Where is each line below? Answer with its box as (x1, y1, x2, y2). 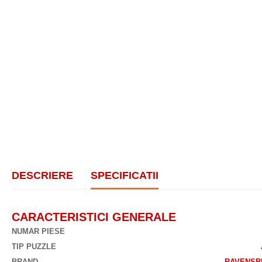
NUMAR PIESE (12, 227, 65, 236)
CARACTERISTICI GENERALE (12, 211, 176, 224)
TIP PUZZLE (12, 242, 56, 251)
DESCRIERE (12, 170, 73, 182)
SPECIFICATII (91, 170, 158, 182)
